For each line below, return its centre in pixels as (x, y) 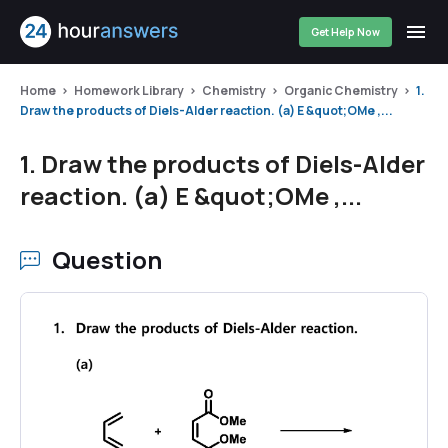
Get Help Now (345, 32)
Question (107, 259)
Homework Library (129, 90)
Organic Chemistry (341, 90)
